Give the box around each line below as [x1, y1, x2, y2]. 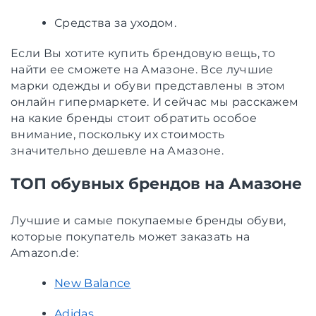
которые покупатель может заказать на [11, 229, 250, 243]
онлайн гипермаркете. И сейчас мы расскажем [11, 95, 299, 109]
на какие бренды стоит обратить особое [11, 111, 257, 125]
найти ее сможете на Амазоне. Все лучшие [11, 62, 274, 76]
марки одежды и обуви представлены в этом [11, 78, 286, 92]
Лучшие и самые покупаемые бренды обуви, [11, 213, 286, 227]
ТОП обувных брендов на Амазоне [11, 174, 302, 193]
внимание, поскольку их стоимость [11, 127, 225, 141]
